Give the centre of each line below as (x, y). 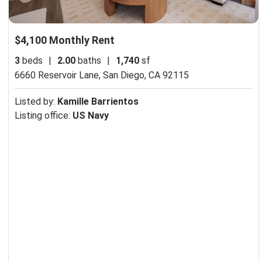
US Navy (91, 115)
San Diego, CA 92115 (146, 75)
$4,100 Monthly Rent (65, 40)
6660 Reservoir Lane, (59, 75)
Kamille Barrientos (98, 101)
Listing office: (44, 115)
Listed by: (36, 101)
